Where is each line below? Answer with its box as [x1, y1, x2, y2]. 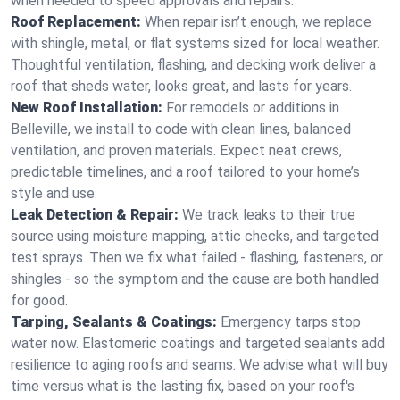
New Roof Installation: [11, 99, 162, 116]
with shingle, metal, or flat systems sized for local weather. [11, 35, 379, 52]
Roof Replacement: [11, 13, 141, 30]
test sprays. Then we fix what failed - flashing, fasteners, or [11, 249, 383, 266]
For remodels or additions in [166, 99, 339, 116]
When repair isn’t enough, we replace [145, 13, 371, 30]
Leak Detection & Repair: [11, 206, 179, 223]
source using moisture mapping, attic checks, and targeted [11, 228, 379, 245]
